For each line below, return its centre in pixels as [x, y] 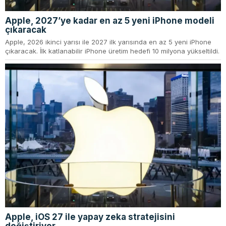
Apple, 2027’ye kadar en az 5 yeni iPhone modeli [110, 20]
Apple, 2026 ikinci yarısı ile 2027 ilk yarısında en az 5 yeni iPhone [108, 42]
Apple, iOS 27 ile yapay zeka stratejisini [90, 217]
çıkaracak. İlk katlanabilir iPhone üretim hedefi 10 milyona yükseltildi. [112, 51]
